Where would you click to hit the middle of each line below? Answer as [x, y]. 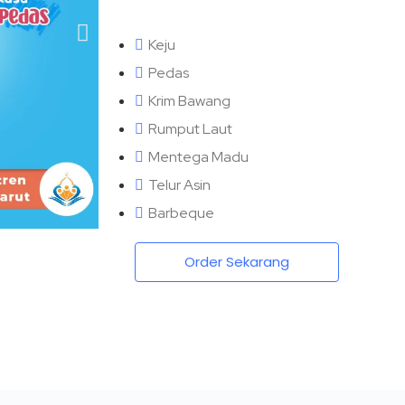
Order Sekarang [236, 261]
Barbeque [181, 212]
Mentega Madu [198, 156]
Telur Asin [179, 184]
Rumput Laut [190, 128]
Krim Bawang [189, 100]
